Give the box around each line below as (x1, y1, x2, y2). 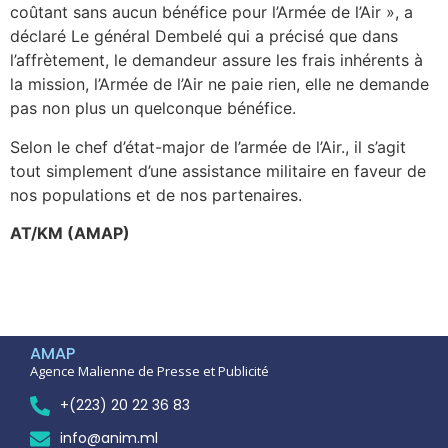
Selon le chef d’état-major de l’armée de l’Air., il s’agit (10, 136, 406, 157)
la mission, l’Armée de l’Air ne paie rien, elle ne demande (10, 74, 429, 95)
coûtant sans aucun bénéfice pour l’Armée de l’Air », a (10, 2, 413, 23)
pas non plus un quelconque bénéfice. (10, 98, 296, 119)
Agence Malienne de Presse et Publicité (30, 362, 269, 381)
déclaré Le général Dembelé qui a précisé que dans (10, 26, 398, 47)
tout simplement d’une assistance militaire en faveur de (10, 160, 426, 181)
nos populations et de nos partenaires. (10, 184, 302, 205)
